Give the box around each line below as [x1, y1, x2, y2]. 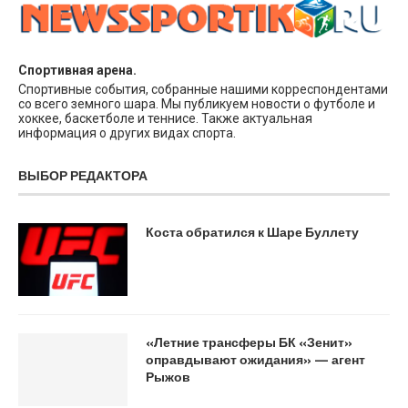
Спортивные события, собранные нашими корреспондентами [18, 81, 388, 97]
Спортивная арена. [18, 62, 137, 77]
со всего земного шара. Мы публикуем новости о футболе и [18, 96, 375, 111]
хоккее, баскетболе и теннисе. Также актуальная [18, 110, 312, 126]
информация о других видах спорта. [18, 125, 236, 140]
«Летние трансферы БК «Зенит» [146, 331, 352, 352]
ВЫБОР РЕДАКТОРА [18, 165, 148, 185]
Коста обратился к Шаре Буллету [146, 221, 359, 241]
